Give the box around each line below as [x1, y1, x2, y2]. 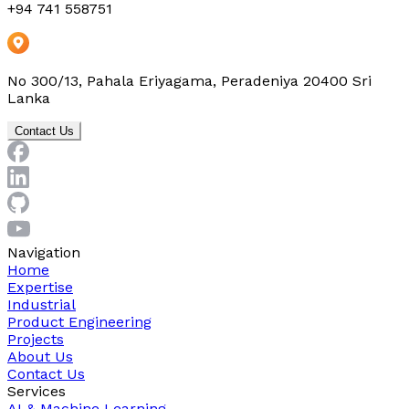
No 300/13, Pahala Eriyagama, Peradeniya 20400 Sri [7, 71, 372, 89]
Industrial [7, 295, 76, 313]
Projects [7, 330, 64, 348]
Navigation [7, 243, 80, 261]
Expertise [7, 278, 73, 296]
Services [7, 382, 66, 400]
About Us [7, 347, 73, 365]
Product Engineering [7, 312, 152, 330]
